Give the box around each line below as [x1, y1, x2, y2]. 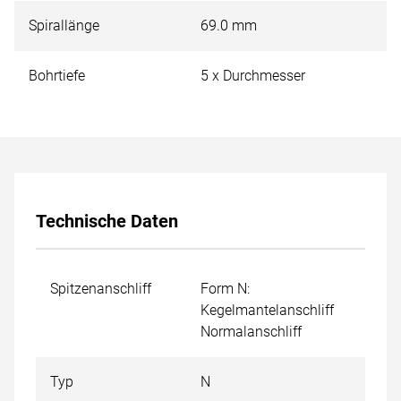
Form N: [200, 280, 250, 297]
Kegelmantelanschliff [200, 302, 334, 319]
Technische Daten [36, 210, 178, 232]
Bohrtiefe [29, 67, 85, 84]
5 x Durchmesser [200, 67, 305, 84]
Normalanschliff [200, 323, 302, 340]
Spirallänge [29, 17, 99, 34]
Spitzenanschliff [50, 280, 151, 297]
